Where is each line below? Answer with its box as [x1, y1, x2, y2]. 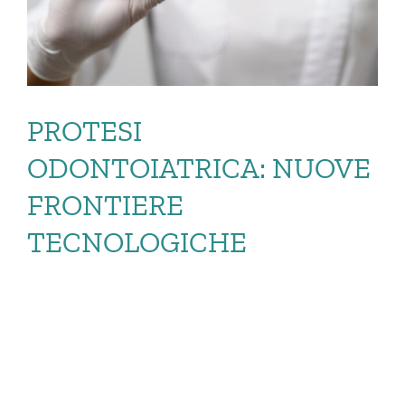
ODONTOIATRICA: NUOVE [27, 150, 371, 185]
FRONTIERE [27, 187, 184, 222]
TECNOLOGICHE [27, 224, 247, 259]
